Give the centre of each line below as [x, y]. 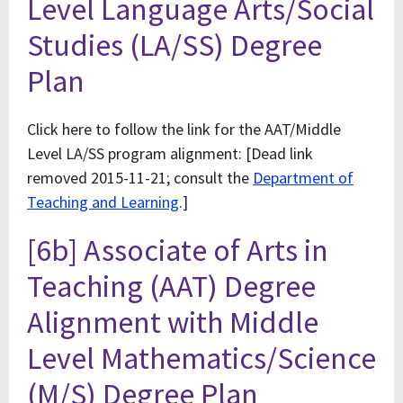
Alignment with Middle [173, 322]
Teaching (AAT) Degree [171, 286]
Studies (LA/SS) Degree [175, 45]
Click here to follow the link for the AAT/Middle [184, 129]
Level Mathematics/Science [201, 358]
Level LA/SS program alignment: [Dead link [170, 153]
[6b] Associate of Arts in [178, 250]
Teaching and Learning [103, 202]
